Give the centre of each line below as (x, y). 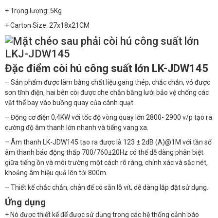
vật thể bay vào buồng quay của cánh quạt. (70, 102)
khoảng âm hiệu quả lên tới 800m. (56, 173)
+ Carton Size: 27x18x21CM (47, 25)
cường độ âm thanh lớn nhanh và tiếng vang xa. (77, 127)
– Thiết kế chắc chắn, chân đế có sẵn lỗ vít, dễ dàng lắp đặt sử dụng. (107, 187)
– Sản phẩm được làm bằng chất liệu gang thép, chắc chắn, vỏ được (108, 82)
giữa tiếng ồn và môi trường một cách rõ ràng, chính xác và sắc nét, (106, 162)
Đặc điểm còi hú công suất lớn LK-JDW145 (107, 69)
